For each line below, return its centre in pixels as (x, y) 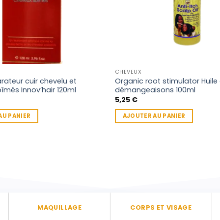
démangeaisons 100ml (155, 90)
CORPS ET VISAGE (161, 207)
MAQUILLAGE (60, 207)
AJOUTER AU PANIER (154, 116)
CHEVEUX (128, 72)
